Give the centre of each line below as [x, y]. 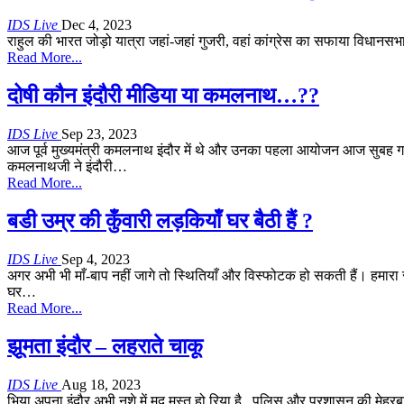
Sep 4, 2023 [96, 259]
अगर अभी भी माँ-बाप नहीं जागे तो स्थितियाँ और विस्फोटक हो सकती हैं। [189, 275]
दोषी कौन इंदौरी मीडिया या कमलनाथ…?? [163, 96]
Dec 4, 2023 [96, 25]
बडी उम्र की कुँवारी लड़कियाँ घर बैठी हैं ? [160, 221]
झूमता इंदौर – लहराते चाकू [105, 346]
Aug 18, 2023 [101, 384]
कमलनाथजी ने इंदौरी [60, 167]
